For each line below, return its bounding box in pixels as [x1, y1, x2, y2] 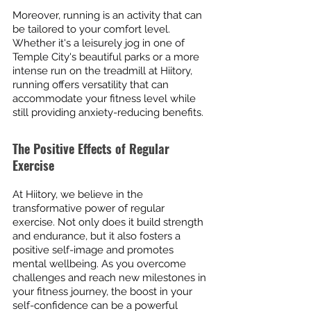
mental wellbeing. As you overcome [12, 257, 189, 270]
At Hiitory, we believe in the [12, 187, 146, 201]
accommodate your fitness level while [12, 92, 199, 105]
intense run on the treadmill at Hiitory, [12, 64, 195, 77]
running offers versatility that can [12, 78, 171, 91]
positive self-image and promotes [12, 243, 176, 256]
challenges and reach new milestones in [12, 271, 209, 284]
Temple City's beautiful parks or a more [12, 50, 202, 63]
